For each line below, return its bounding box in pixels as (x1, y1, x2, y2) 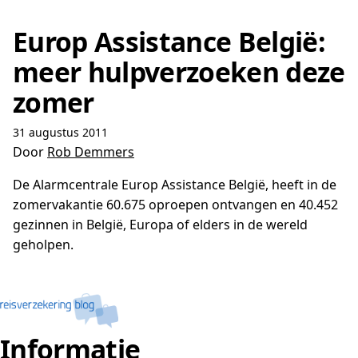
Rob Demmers (47, 143, 134, 161)
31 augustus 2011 (13, 125, 108, 140)
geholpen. (13, 236, 74, 253)
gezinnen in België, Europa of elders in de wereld (13, 216, 308, 233)
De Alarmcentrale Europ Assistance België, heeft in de (13, 176, 336, 193)
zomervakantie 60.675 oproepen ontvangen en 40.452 (13, 196, 338, 213)
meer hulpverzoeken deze (13, 54, 345, 90)
